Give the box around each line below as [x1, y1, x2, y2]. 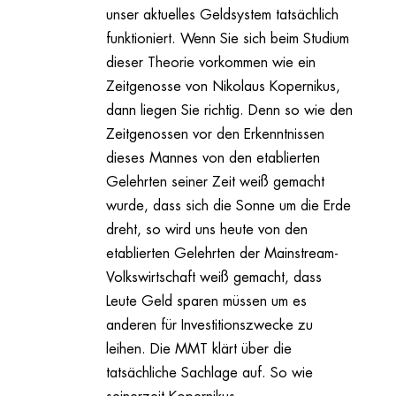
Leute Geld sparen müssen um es [105, 294, 307, 309]
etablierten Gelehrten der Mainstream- [105, 247, 339, 262]
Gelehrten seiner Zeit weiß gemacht [105, 175, 324, 190]
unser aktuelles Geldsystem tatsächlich [105, 8, 339, 23]
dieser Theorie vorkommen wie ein [105, 56, 316, 71]
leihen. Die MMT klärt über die [105, 342, 292, 357]
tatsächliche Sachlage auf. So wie [105, 366, 313, 381]
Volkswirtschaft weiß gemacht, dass [105, 270, 322, 286]
